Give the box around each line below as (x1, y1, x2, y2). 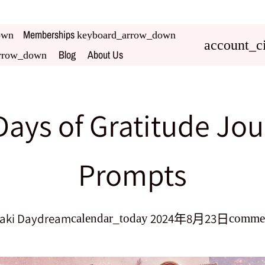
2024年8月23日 (150, 211, 229, 227)
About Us (88, 47, 123, 62)
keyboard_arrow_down (77, 28, 176, 41)
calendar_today (70, 211, 148, 225)
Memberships (23, 27, 77, 42)
